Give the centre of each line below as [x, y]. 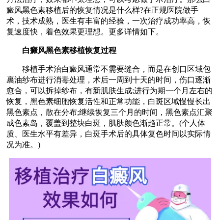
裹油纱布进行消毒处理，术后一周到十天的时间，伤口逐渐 [109, 80]
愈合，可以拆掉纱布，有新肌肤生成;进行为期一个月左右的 [110, 90]
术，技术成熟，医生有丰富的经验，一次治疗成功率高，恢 [109, 21]
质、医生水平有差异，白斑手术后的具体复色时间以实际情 [109, 134]
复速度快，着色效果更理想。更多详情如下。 [85, 31]
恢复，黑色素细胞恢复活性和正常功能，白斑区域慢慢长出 [109, 101]
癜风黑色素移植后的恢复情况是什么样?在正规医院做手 [103, 10]
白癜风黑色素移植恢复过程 [62, 50]
